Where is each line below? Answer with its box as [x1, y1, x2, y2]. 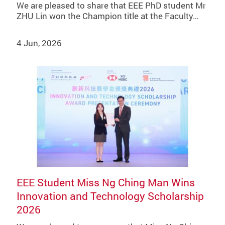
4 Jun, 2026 [16, 37, 62, 49]
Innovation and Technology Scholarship [16, 188, 204, 203]
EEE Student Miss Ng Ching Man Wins [16, 175, 195, 189]
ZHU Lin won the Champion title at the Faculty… [16, 10, 198, 22]
